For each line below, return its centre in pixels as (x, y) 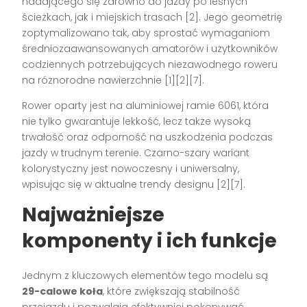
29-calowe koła (63, 291)
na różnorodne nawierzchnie (94, 80)
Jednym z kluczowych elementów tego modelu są (145, 275)
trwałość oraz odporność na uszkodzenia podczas (148, 137)
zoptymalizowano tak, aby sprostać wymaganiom (146, 33)
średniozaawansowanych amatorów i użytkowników (150, 48)
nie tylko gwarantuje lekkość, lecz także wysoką (137, 121)
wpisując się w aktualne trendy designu (120, 184)
